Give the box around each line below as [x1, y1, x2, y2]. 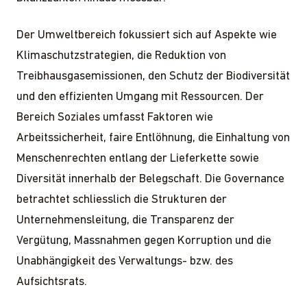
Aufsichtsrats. [16, 275, 87, 288]
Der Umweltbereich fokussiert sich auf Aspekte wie [16, 29, 277, 41]
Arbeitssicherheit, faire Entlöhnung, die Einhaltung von [16, 132, 290, 144]
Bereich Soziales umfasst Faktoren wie [16, 111, 213, 123]
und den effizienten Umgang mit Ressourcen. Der [16, 90, 264, 103]
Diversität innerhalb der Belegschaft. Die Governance [16, 173, 284, 185]
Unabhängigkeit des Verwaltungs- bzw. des [16, 255, 233, 267]
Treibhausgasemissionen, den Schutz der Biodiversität [16, 70, 290, 82]
